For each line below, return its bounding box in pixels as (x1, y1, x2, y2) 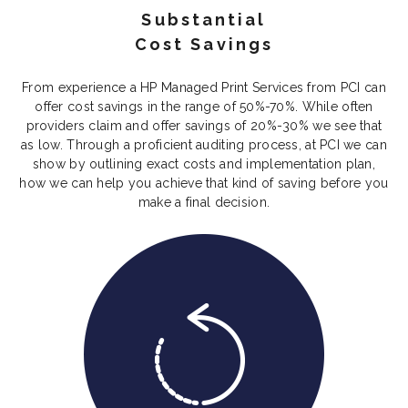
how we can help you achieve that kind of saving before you (19, 176, 389, 191)
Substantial (141, 10, 267, 30)
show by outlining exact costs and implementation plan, (32, 157, 376, 172)
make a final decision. (138, 195, 270, 210)
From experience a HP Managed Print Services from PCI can (22, 80, 386, 96)
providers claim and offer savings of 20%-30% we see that (25, 118, 382, 134)
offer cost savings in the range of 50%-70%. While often (35, 99, 373, 115)
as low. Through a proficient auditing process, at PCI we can (21, 138, 387, 153)
